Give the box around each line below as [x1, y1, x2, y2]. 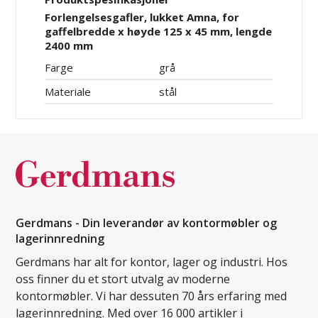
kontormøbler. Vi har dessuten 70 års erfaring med [16, 288, 287, 305]
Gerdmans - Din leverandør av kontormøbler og [16, 215, 278, 231]
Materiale [45, 84, 92, 99]
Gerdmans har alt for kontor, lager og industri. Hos [16, 254, 288, 270]
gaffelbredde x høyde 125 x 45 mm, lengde [45, 24, 273, 39]
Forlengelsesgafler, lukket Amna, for [45, 10, 240, 25]
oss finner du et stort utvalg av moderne [16, 271, 231, 287]
